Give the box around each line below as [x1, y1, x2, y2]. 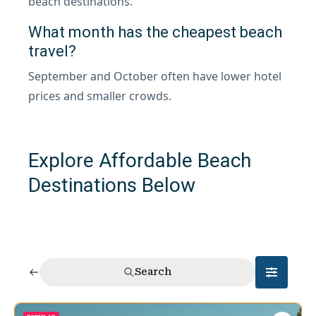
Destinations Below [28, 173, 195, 197]
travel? [28, 42, 76, 60]
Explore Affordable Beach [28, 148, 251, 172]
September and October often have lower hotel [28, 68, 281, 84]
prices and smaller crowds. [28, 87, 171, 104]
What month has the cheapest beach [28, 23, 282, 41]
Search [135, 266, 171, 278]
